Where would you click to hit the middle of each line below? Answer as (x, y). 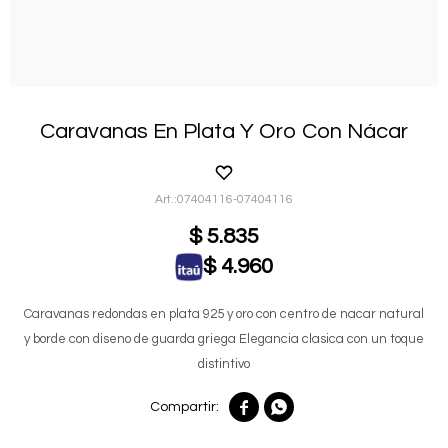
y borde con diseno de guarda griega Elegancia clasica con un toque (224, 338)
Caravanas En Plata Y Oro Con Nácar (224, 131)
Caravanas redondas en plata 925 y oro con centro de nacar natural (224, 313)
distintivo (224, 363)
